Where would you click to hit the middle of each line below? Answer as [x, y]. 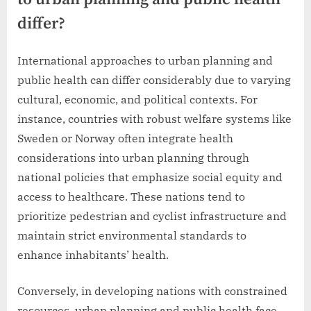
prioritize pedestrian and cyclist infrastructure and [152, 216]
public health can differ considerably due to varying [154, 79]
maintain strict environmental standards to [132, 235]
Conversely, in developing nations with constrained [152, 291]
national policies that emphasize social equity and [150, 177]
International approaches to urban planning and [145, 60]
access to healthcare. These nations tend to [131, 196]
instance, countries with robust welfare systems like [154, 118]
